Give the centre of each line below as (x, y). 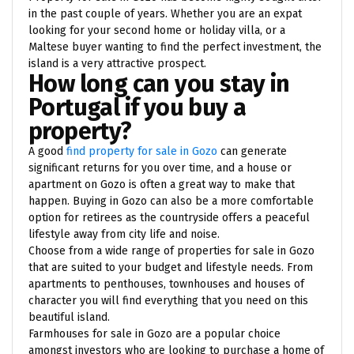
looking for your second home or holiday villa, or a (157, 30)
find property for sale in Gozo (142, 151)
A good (47, 151)
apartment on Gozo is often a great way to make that (162, 184)
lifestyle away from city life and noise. (124, 234)
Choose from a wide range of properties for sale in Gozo (171, 250)
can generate (252, 151)
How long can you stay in (159, 83)
